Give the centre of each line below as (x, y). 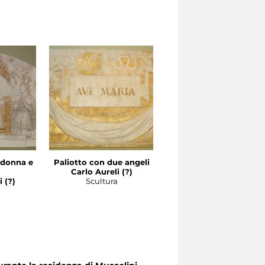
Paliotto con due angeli (101, 162)
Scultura (101, 181)
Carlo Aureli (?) (101, 172)
